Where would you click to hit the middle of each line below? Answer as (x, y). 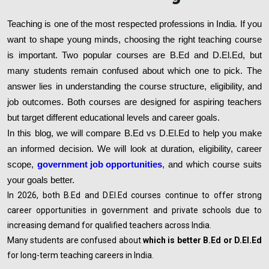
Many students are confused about (75, 240)
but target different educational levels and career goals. (113, 117)
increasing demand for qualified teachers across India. (110, 225)
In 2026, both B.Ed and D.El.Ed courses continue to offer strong (134, 195)
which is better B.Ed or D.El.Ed (202, 240)
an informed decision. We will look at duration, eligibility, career (134, 149)
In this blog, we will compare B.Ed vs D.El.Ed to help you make (134, 133)
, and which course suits (212, 164)
